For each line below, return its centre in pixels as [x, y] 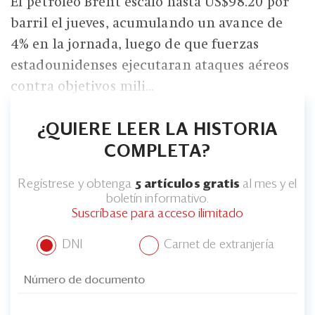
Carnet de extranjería [217, 245]
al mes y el [269, 184]
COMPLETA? [157, 152]
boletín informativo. [157, 199]
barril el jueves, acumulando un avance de [147, 23]
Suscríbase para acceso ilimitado [157, 214]
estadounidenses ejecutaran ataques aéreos [150, 65]
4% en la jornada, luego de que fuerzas [135, 44]
